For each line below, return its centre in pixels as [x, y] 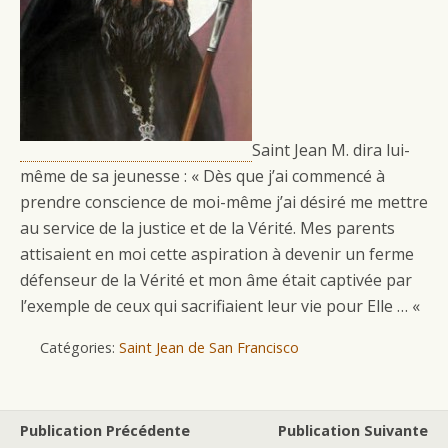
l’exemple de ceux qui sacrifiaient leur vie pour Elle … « [222, 306]
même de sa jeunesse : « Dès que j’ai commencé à [202, 176]
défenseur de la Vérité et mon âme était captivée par [216, 280]
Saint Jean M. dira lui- [331, 150]
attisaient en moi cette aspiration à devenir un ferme [217, 254]
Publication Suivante [353, 430]
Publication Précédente [105, 430]
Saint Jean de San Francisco [209, 347]
